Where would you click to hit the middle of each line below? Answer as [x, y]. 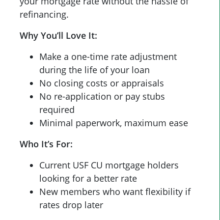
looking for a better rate [88, 179]
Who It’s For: [46, 144]
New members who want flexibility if [115, 192]
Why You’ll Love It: [58, 36]
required [57, 110]
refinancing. [44, 14]
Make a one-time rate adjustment [108, 57]
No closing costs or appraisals [102, 83]
